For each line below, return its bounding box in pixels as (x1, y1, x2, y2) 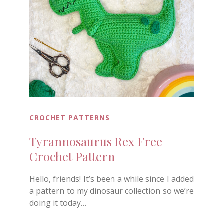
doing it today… (29, 197, 86, 209)
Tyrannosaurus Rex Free (29, 133, 162, 150)
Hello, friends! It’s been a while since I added (29, 173, 194, 185)
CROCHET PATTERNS (29, 113, 110, 123)
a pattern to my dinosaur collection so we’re (29, 185, 194, 197)
